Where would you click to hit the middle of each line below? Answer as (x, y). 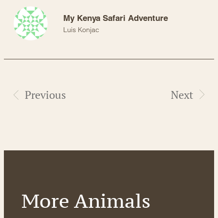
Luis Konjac (81, 30)
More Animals (86, 201)
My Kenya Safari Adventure (116, 18)
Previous (45, 94)
